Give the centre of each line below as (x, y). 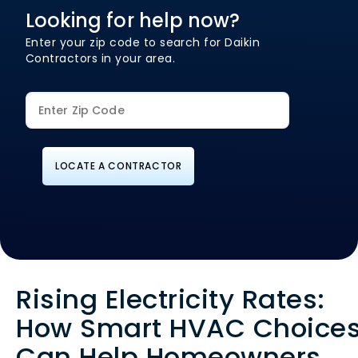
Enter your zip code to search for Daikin (143, 43)
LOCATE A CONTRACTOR (119, 166)
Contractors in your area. (100, 59)
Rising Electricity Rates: (171, 300)
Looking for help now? (133, 21)
